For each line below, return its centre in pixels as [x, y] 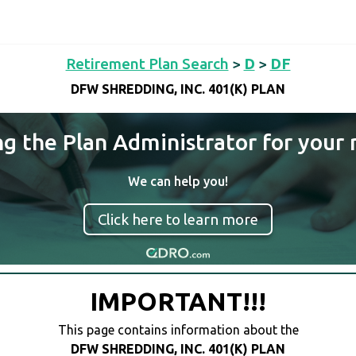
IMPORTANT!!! [178, 302]
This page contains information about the [178, 330]
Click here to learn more [178, 219]
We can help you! [178, 181]
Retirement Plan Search [147, 64]
